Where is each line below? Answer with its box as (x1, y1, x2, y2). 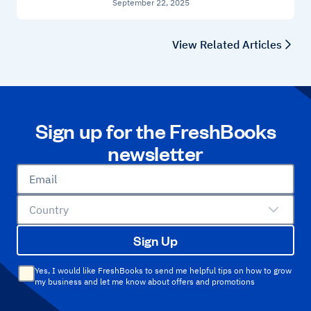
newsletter (108, 140, 203, 166)
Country (29, 203, 69, 217)
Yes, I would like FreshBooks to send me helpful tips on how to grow (35, 265, 292, 276)
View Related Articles (172, 37, 282, 52)
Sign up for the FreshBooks (35, 118, 276, 144)
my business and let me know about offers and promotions (35, 276, 255, 287)
